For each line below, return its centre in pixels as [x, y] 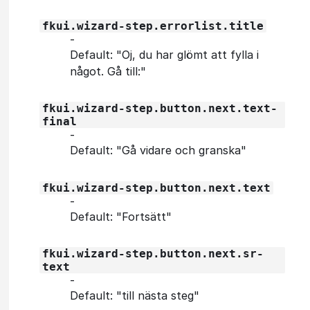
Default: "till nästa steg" [135, 295]
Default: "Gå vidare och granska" [158, 150]
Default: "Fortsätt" [121, 216]
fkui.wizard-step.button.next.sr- [153, 253]
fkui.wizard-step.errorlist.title [153, 26]
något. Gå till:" [108, 71]
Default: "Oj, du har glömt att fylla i [164, 54]
